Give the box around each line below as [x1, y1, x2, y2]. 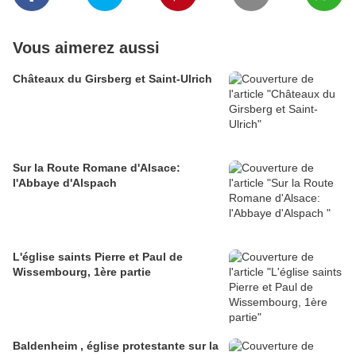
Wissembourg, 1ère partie [13, 265, 151, 278]
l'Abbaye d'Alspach [13, 176, 117, 189]
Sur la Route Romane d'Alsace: [13, 161, 180, 174]
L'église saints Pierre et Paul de [13, 250, 183, 263]
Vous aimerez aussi [13, 38, 160, 56]
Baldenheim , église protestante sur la [13, 339, 219, 352]
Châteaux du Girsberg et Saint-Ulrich [13, 72, 212, 85]
